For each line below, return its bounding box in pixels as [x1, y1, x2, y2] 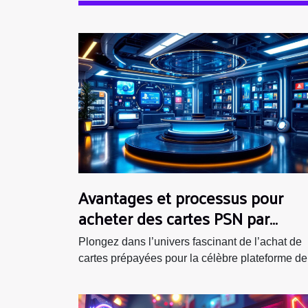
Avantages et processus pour [78, 181, 283, 212]
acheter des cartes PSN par [78, 202, 269, 233]
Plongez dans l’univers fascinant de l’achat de [78, 235, 302, 247]
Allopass [78, 223, 137, 254]
